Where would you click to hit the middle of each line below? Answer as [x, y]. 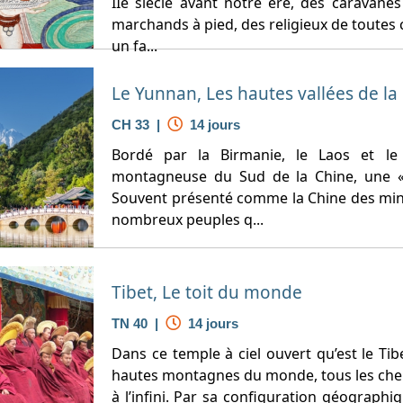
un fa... [134, 46]
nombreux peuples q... [188, 219]
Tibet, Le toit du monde [207, 292]
